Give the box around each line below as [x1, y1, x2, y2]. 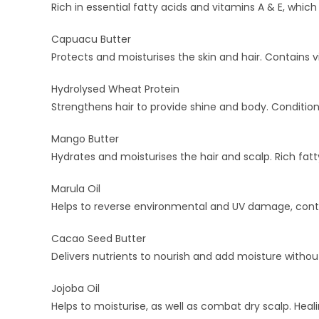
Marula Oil [51, 182, 100, 197]
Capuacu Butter [51, 32, 131, 47]
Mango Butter [51, 132, 119, 147]
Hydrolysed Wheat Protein [51, 82, 179, 97]
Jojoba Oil [51, 281, 100, 296]
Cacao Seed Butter [51, 231, 146, 246]
